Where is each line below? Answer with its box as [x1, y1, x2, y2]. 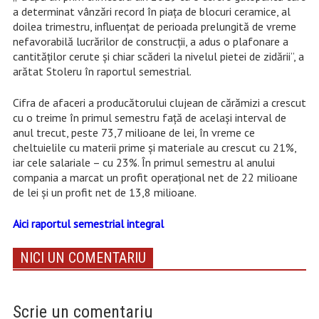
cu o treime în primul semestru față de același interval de [12, 110, 286, 125]
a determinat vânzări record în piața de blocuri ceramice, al [12, 4, 291, 19]
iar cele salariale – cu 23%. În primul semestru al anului [12, 155, 275, 169]
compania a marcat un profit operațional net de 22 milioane [12, 169, 298, 184]
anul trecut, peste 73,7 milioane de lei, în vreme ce [12, 125, 255, 140]
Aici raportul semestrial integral [12, 216, 164, 231]
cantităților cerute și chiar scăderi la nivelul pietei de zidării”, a [12, 48, 304, 63]
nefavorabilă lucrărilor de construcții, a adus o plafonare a [12, 33, 288, 48]
